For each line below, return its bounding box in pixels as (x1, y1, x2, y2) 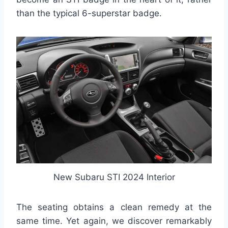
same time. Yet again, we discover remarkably (16, 216, 212, 226)
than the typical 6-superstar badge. (16, 8, 162, 18)
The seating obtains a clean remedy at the (16, 202, 212, 213)
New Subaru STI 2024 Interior (53, 172, 175, 183)
